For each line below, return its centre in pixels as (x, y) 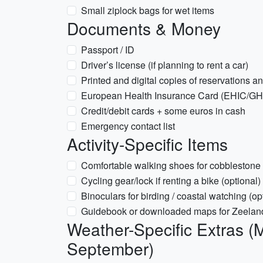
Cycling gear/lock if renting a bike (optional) (171, 181)
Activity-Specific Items (147, 144)
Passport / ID (108, 50)
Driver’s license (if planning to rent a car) (165, 65)
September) (110, 248)
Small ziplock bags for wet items (148, 10)
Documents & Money (144, 28)
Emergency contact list (128, 126)
